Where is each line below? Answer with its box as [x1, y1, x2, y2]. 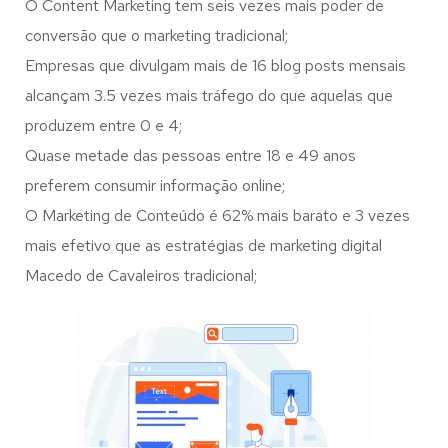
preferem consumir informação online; [25, 175, 285, 196]
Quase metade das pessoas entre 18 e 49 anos [25, 145, 356, 166]
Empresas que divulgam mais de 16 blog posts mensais [25, 55, 406, 76]
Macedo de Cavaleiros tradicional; [25, 265, 257, 286]
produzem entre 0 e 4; [25, 115, 182, 136]
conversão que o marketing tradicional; [25, 25, 288, 46]
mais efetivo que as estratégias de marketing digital [25, 235, 382, 256]
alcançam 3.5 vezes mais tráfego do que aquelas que [25, 85, 393, 106]
